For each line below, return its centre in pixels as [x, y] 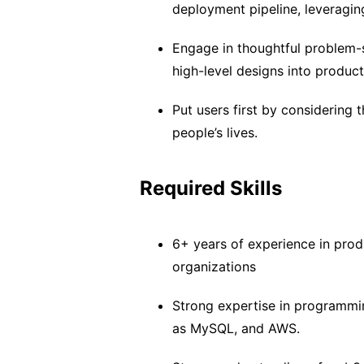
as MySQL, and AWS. [236, 328]
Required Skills [211, 188]
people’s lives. [215, 132]
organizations [214, 266]
